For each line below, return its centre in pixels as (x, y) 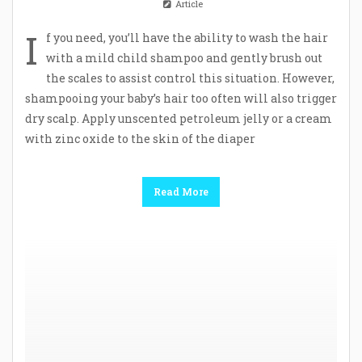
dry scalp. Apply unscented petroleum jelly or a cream (179, 118)
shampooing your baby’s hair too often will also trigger (181, 98)
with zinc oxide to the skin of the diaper (140, 138)
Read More (181, 191)
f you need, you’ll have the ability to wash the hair (187, 37)
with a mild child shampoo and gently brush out (184, 57)
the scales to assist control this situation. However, (190, 78)
